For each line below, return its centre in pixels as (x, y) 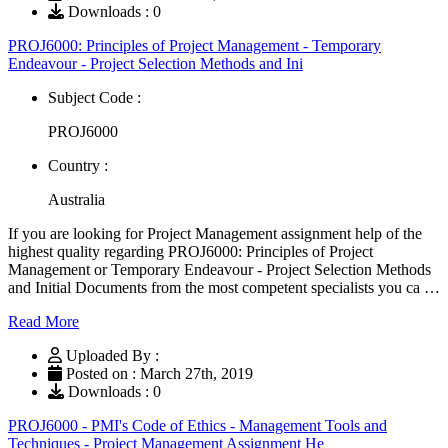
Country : (78, 165)
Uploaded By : (112, 355)
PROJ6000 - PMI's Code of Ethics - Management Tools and (197, 425)
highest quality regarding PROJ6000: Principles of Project (190, 251)
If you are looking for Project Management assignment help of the (215, 233)
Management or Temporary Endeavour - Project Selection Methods (219, 269)
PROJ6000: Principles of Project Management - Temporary (194, 45)
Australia (76, 199)
